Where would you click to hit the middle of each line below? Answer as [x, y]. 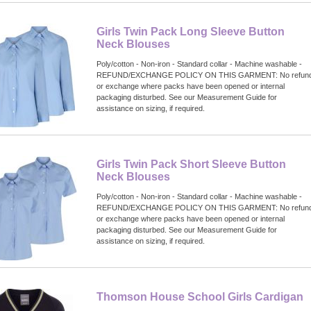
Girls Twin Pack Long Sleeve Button [191, 31]
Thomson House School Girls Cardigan [200, 296]
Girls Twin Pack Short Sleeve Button [191, 164]
